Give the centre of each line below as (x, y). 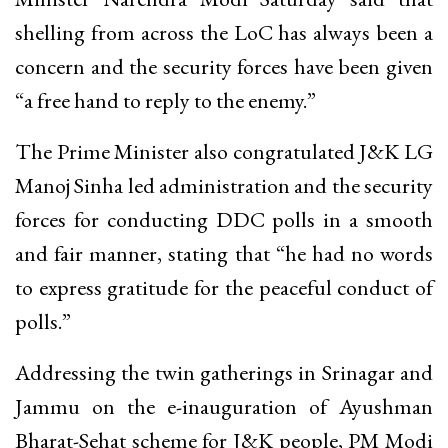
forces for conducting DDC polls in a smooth (224, 219)
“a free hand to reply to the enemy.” (165, 100)
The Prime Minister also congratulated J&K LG (224, 151)
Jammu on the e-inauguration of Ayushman (224, 406)
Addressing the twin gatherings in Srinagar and (224, 372)
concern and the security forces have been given (224, 66)
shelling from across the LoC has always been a (224, 32)
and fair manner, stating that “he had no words (224, 253)
